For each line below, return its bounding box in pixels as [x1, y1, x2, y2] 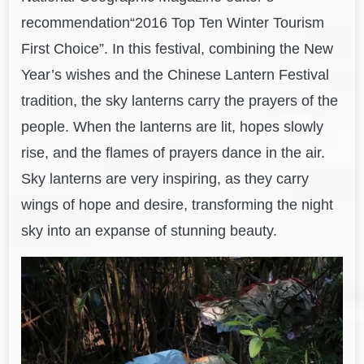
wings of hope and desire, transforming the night [21, 196, 334, 213]
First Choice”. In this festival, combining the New [21, 40, 334, 57]
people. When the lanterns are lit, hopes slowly [21, 118, 324, 135]
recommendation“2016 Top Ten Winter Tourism [21, 14, 325, 31]
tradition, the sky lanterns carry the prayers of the [21, 92, 339, 109]
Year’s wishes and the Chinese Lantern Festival [21, 66, 330, 83]
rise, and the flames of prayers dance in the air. [21, 144, 326, 161]
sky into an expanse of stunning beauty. [21, 222, 278, 239]
